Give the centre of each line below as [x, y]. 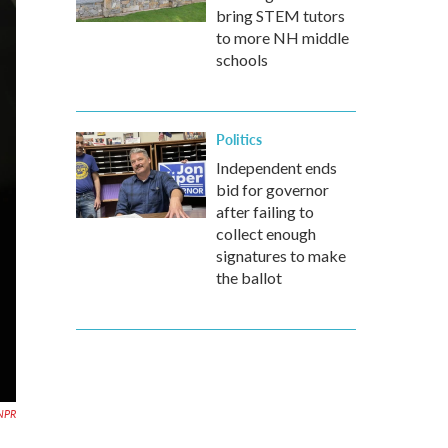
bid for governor [272, 189]
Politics [239, 139]
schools [242, 59]
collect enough [266, 233]
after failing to [265, 211]
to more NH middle [282, 37]
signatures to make [281, 255]
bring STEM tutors [280, 15]
